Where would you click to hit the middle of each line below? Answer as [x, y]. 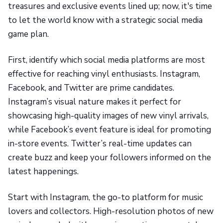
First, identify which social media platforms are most [107, 60]
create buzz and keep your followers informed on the [110, 157]
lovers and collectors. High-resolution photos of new [111, 211]
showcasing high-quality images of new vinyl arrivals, [108, 115]
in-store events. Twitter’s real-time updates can [100, 143]
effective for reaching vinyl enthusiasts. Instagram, [104, 74]
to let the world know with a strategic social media [105, 20]
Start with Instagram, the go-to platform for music [106, 197]
